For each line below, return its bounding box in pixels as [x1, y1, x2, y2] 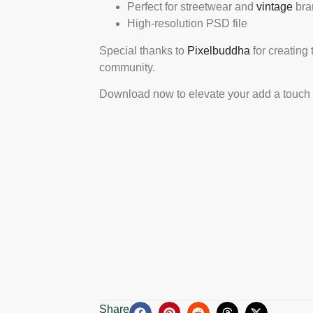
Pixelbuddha [187, 44, 250, 57]
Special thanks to [99, 44, 187, 57]
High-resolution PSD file [127, 17, 247, 30]
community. [99, 61, 155, 73]
